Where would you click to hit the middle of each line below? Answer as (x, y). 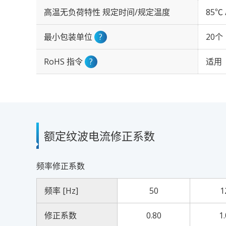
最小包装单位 (69, 37)
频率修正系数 (61, 166)
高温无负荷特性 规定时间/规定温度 (107, 12)
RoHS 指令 (64, 62)
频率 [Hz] (61, 191)
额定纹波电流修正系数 (99, 136)
